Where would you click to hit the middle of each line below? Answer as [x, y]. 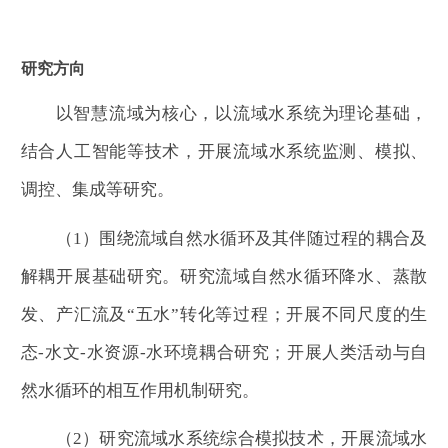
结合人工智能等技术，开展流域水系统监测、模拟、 [224, 150]
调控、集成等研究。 [97, 188]
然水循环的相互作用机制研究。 [139, 389]
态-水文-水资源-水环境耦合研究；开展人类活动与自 [224, 351]
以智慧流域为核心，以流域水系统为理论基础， [241, 112]
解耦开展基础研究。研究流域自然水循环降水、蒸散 [224, 275]
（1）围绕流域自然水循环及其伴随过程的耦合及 [241, 237]
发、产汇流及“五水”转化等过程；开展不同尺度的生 [224, 313]
